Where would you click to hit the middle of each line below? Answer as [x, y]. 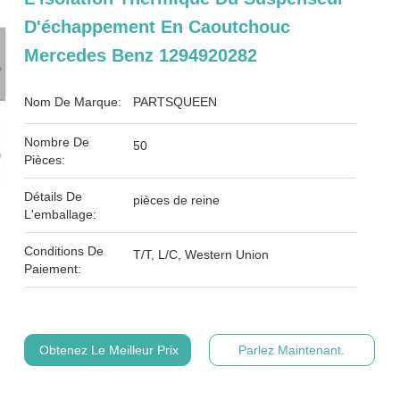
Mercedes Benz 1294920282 [141, 55]
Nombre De [57, 142]
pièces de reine [177, 200]
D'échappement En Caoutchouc [158, 27]
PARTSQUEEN [175, 102]
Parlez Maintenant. [292, 350]
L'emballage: [61, 214]
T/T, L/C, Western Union [201, 254]
